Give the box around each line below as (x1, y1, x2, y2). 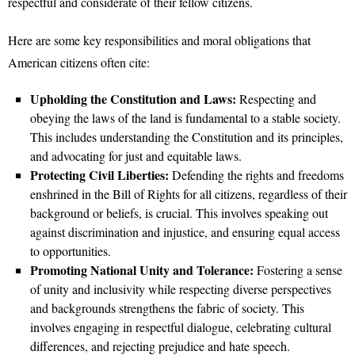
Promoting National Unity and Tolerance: (30, 261, 254, 279)
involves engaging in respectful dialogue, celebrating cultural (30, 319, 331, 335)
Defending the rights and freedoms (169, 166, 344, 183)
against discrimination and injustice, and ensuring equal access (30, 223, 340, 240)
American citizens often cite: (8, 54, 150, 71)
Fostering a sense (254, 261, 342, 278)
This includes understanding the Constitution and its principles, (30, 128, 343, 145)
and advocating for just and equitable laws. (30, 147, 242, 164)
